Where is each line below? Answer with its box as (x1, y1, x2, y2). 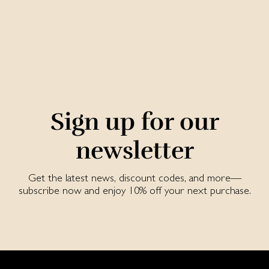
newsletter (75, 136, 194, 166)
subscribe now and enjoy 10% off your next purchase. (18, 184, 251, 197)
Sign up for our (50, 107, 219, 138)
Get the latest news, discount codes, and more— (28, 171, 241, 184)
